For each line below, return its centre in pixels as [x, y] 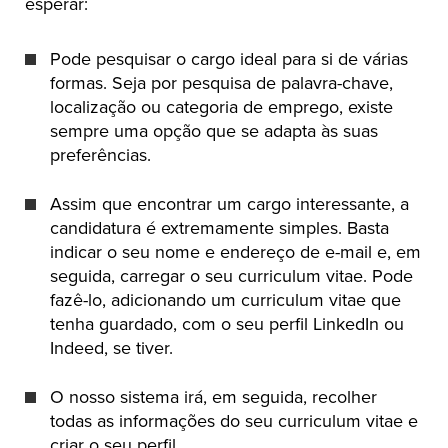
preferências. [100, 155]
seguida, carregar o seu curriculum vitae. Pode [231, 276]
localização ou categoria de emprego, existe [221, 107]
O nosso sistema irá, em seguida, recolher [213, 397]
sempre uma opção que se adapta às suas [214, 131]
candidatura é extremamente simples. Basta [219, 228]
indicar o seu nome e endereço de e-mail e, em [235, 252]
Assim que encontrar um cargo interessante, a [229, 204]
